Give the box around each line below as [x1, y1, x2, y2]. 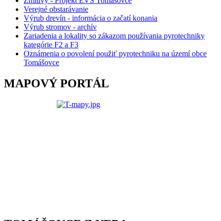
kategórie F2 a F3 [24, 40, 78, 49]
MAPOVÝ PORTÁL [4, 77, 109, 90]
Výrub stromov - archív [24, 23, 97, 32]
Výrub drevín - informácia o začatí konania [24, 14, 157, 23]
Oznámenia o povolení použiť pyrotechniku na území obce [24, 49, 207, 58]
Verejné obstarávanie [24, 5, 88, 14]
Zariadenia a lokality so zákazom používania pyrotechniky [24, 32, 205, 40]
